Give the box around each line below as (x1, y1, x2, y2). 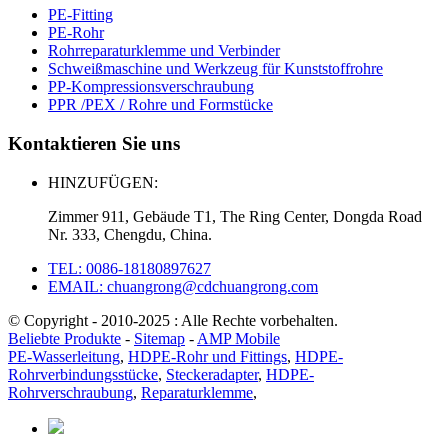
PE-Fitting (48, 6, 113, 24)
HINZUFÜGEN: (48, 173, 158, 191)
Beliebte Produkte (8, 329, 121, 347)
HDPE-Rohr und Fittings (128, 347, 287, 365)
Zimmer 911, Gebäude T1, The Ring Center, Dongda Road (48, 207, 422, 225)
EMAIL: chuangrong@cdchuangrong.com (48, 277, 318, 295)
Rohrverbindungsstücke (8, 365, 158, 383)
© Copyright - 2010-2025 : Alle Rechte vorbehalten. (8, 311, 338, 329)
